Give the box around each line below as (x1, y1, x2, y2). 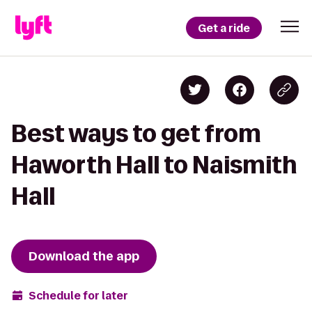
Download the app (29, 248, 139, 265)
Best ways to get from (11, 120, 261, 146)
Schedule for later (29, 288, 128, 303)
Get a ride (198, 20, 250, 36)
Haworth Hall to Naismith (11, 152, 297, 178)
